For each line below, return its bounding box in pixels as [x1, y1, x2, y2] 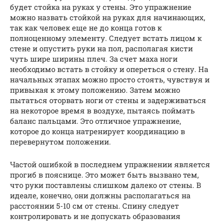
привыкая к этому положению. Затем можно [10, 84, 180, 95]
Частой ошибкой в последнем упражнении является [10, 159, 210, 169]
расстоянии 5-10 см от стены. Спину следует [10, 200, 179, 211]
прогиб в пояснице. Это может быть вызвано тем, [10, 169, 199, 180]
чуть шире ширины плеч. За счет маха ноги [10, 53, 178, 64]
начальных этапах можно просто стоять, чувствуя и [10, 74, 210, 84]
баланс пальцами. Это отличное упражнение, [10, 115, 181, 126]
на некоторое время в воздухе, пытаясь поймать [10, 105, 195, 115]
